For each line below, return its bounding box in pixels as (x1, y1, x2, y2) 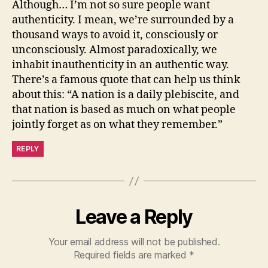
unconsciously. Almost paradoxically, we (12, 43, 217, 57)
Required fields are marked (73, 249, 190, 261)
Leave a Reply (75, 205, 193, 229)
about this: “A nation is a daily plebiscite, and (12, 88, 239, 102)
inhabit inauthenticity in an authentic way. (12, 58, 229, 72)
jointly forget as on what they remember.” (12, 118, 223, 132)
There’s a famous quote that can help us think (12, 73, 240, 87)
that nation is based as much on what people (12, 103, 236, 117)
